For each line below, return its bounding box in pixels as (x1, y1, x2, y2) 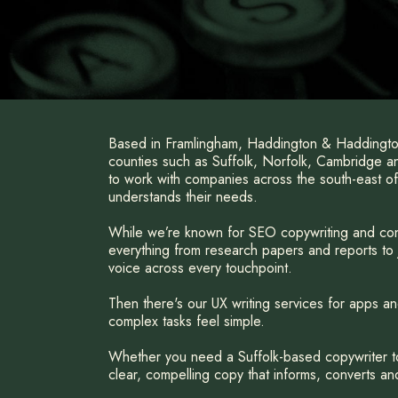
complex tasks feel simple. (108, 311, 265, 331)
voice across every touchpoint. (108, 258, 292, 278)
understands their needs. (108, 187, 258, 207)
